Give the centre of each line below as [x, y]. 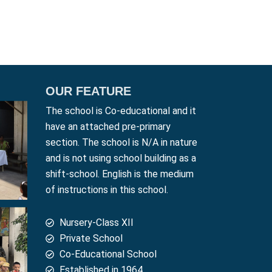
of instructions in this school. [107, 190]
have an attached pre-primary [108, 127]
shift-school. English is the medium [120, 174]
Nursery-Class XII [96, 223]
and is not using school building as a [121, 158]
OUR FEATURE [89, 91]
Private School [91, 239]
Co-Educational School [108, 254]
